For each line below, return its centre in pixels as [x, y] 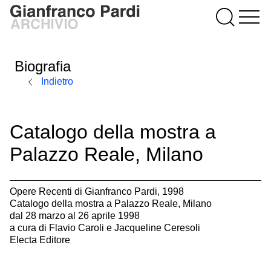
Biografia [43, 66]
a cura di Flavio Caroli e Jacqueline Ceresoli [105, 228]
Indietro [56, 82]
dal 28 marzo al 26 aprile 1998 [75, 216]
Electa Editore [40, 240]
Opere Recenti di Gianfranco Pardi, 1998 [97, 191]
